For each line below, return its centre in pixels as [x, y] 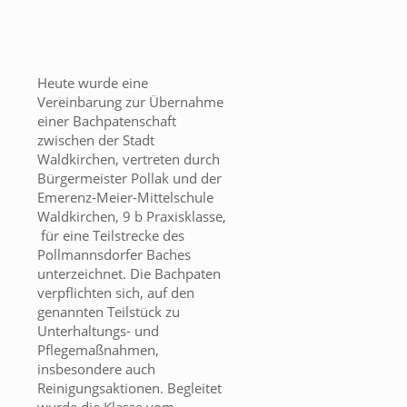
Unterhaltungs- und [98, 331]
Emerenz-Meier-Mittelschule [125, 198]
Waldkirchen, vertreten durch [129, 159]
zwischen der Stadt [96, 140]
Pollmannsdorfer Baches [114, 255]
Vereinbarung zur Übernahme [130, 102]
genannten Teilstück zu [109, 312]
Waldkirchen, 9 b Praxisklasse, [132, 217]
